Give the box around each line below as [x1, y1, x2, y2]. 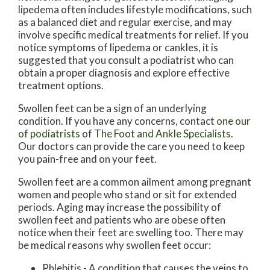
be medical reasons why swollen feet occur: [18, 238, 211, 251]
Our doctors [18, 139, 74, 152]
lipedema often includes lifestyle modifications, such [18, 2, 252, 16]
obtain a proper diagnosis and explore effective [18, 66, 230, 79]
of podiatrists [18, 127, 80, 140]
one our [216, 114, 251, 127]
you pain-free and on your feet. [18, 152, 157, 165]
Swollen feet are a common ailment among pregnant [18, 175, 251, 188]
